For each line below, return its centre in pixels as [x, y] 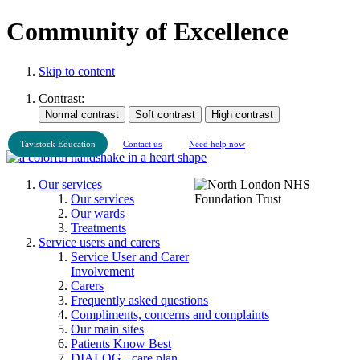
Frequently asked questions [139, 300]
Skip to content [77, 71]
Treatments [98, 227]
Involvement [102, 271]
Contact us [142, 143]
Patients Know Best [121, 343]
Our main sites [107, 329]
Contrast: [61, 98]
